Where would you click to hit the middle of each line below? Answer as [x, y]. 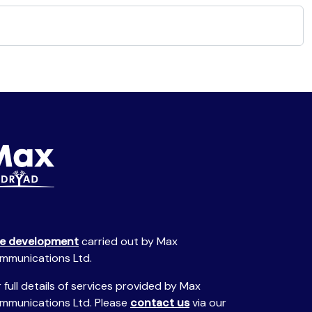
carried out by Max [128, 241]
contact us [160, 303]
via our [208, 303]
